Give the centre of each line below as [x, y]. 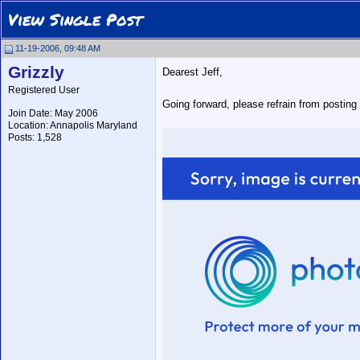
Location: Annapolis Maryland [73, 125]
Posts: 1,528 [35, 137]
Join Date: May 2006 [53, 113]
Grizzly [36, 72]
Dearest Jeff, [192, 72]
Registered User [44, 90]
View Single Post [75, 19]
